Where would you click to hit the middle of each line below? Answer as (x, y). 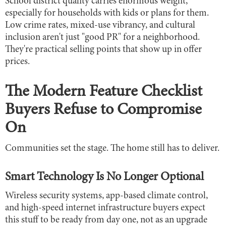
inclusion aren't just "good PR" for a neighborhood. (102, 37)
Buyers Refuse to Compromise (103, 110)
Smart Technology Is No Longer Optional (104, 177)
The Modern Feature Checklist (104, 92)
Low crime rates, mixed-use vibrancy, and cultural (100, 25)
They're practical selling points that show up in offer (103, 49)
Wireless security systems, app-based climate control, (106, 196)
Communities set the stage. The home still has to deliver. (112, 148)
